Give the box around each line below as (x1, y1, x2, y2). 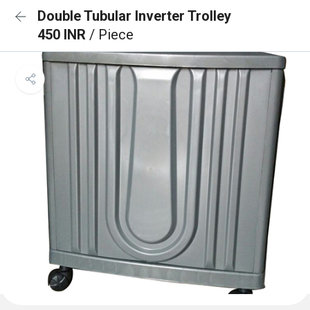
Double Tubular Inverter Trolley (37, 8, 231, 24)
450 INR (37, 26, 89, 43)
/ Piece (89, 26, 134, 43)
